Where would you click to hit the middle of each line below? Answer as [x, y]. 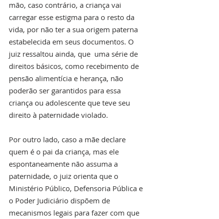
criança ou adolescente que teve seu [70, 102]
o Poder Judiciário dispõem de [60, 200]
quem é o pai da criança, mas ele [65, 151]
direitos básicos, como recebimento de [75, 66]
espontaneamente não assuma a [64, 164]
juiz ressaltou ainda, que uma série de [74, 54]
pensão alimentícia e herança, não [67, 78]
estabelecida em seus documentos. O [72, 41]
